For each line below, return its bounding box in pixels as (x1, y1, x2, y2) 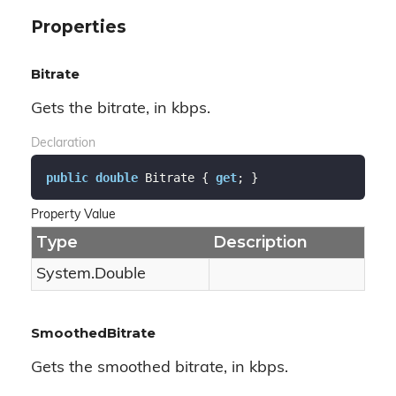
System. (36, 266, 95, 283)
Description (213, 232, 308, 252)
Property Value (31, 209, 116, 222)
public (45, 170, 88, 185)
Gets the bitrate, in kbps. (31, 101, 210, 118)
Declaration (31, 137, 95, 150)
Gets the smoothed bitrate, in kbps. (31, 360, 288, 377)
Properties (31, 17, 126, 37)
